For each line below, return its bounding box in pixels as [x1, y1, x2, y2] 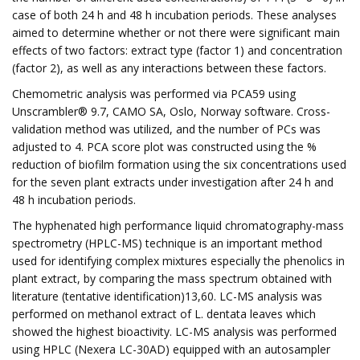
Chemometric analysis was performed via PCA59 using [12, 86, 296, 101]
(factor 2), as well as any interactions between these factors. [12, 60, 326, 76]
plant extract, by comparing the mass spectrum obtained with [12, 271, 332, 286]
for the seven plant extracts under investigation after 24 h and [12, 174, 333, 190]
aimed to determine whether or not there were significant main [12, 25, 340, 40]
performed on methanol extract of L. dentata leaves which [12, 306, 316, 321]
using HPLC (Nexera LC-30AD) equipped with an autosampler [12, 342, 330, 357]
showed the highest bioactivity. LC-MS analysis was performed [12, 324, 337, 339]
